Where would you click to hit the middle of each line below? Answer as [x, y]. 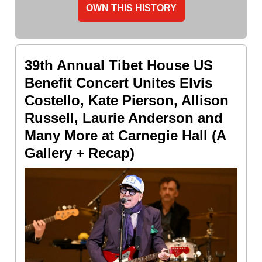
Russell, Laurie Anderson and [124, 118]
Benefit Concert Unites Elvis [118, 82]
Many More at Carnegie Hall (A [125, 135]
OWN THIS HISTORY [131, 8]
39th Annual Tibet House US [119, 65]
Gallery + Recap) [80, 153]
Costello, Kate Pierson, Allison [127, 100]
